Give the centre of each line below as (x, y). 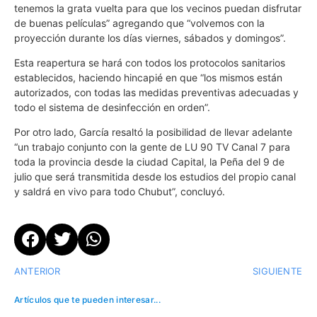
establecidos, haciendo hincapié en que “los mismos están (148, 77)
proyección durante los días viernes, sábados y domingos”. (150, 38)
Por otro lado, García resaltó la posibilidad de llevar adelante (153, 132)
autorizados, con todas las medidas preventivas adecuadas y (156, 92)
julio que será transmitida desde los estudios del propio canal (155, 177)
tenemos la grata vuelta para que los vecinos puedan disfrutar (158, 8)
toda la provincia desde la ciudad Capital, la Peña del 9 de (149, 162)
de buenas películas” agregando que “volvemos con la (139, 23)
